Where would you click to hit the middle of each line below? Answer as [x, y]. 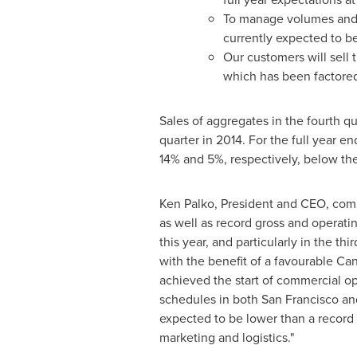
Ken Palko [186, 204]
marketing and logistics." [226, 337]
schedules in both [210, 299]
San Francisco [300, 299]
